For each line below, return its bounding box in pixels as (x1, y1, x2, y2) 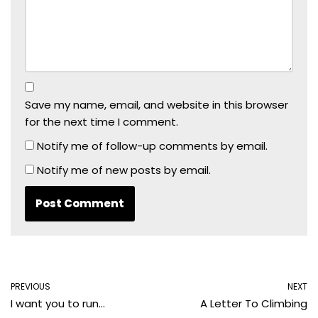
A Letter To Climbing (200, 296, 307, 312)
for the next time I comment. (25, 114, 178, 130)
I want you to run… (11, 296, 105, 312)
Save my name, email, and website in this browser (25, 97, 288, 113)
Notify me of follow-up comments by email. (37, 138, 268, 154)
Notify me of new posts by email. (37, 163, 211, 178)
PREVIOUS (11, 280, 50, 293)
